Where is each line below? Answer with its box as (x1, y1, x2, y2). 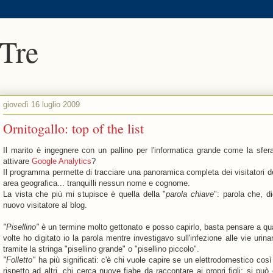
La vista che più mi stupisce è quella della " (3, 190, 166, 199)
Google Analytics (32, 157, 91, 166)
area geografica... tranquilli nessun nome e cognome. (3, 179, 190, 188)
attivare (3, 157, 32, 166)
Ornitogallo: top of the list (3, 119, 144, 137)
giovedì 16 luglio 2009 (3, 99, 80, 109)
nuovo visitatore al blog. (3, 200, 87, 210)
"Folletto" (3, 255, 35, 264)
